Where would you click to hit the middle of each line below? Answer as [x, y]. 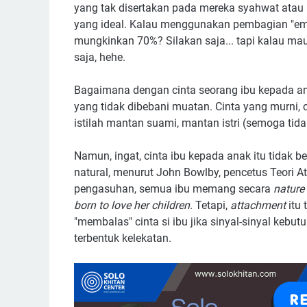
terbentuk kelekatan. [123, 238]
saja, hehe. [101, 57]
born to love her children [132, 205]
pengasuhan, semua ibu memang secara [174, 188]
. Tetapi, [210, 205]
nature [289, 188]
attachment [258, 205]
